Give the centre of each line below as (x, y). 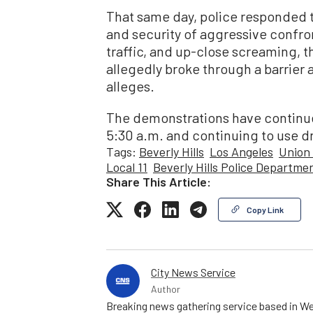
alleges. (130, 86)
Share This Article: (159, 181)
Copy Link (265, 209)
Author (166, 289)
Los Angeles (241, 151)
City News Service (193, 272)
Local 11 (127, 167)
